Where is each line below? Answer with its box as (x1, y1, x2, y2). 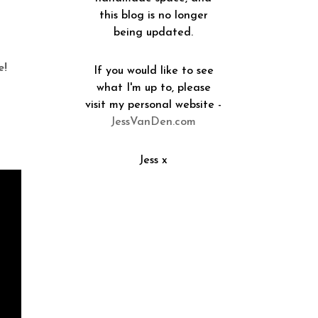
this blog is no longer (99, 9, 208, 21)
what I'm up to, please (96, 82, 211, 94)
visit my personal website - (85, 99, 222, 111)
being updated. (114, 26, 194, 38)
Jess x (139, 154, 168, 166)
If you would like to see (93, 65, 214, 77)
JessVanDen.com (111, 116, 197, 128)
